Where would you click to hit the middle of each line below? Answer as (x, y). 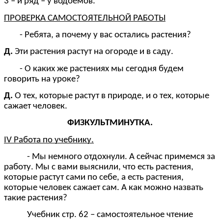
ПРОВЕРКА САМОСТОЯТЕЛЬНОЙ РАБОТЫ (85, 18)
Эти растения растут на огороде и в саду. (94, 52)
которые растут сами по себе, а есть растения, (94, 178)
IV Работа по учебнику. (49, 140)
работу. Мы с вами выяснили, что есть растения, (99, 167)
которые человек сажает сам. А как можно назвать (104, 188)
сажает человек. (36, 107)
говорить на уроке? (42, 79)
